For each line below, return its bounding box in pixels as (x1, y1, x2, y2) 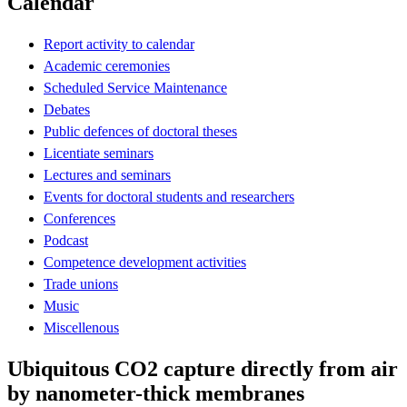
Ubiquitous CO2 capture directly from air (7, 356, 398, 381)
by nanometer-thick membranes (7, 381, 304, 405)
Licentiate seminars (44, 144, 154, 161)
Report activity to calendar (44, 35, 194, 52)
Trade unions (44, 275, 118, 292)
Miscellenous (44, 319, 119, 335)
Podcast (44, 232, 88, 248)
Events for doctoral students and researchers (44, 188, 294, 204)
